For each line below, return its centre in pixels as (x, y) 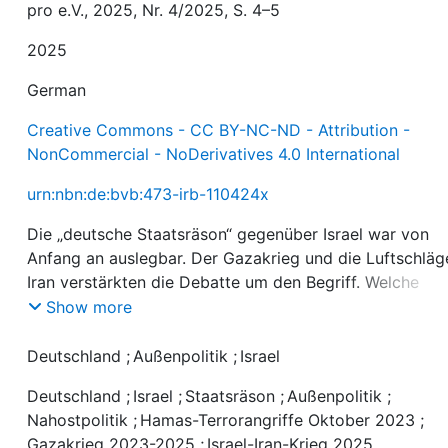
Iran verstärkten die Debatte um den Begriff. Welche (223, 281)
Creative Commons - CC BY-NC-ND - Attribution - (219, 129)
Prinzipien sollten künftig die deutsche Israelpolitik (218, 305)
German (57, 89)
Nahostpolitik (78, 420)
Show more (89, 307)
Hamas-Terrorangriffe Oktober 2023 (278, 420)
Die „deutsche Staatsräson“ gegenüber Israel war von (228, 233)
